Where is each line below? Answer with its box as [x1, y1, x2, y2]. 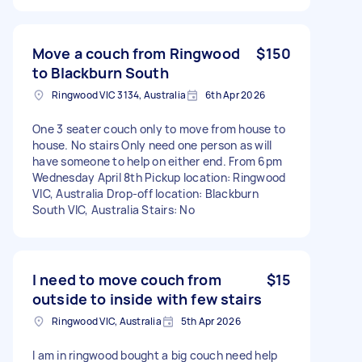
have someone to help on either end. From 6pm [32, 153, 282, 169]
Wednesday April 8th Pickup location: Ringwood [32, 169, 286, 185]
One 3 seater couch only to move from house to [32, 120, 286, 137]
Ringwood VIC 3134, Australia [52, 87, 186, 102]
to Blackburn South [32, 62, 169, 82]
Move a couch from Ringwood [32, 43, 240, 63]
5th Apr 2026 [180, 314, 241, 328]
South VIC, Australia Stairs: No [32, 201, 195, 217]
